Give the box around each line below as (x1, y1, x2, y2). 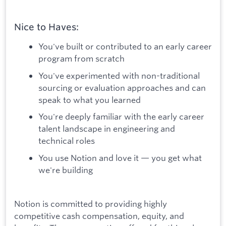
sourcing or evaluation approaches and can (38, 82, 206, 93)
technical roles (38, 135, 95, 146)
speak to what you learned (38, 94, 141, 105)
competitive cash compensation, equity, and (14, 210, 184, 221)
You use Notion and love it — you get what (38, 152, 202, 163)
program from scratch (38, 53, 125, 64)
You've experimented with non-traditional (38, 70, 200, 81)
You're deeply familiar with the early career (38, 111, 204, 122)
